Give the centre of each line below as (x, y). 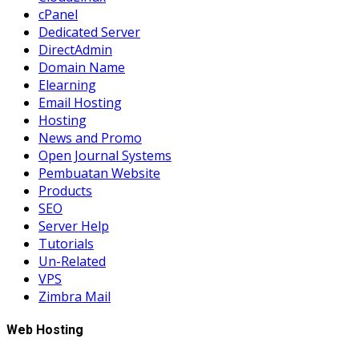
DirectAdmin (75, 50)
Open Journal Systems (105, 155)
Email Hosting (80, 103)
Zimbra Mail (75, 296)
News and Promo (90, 138)
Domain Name (82, 67)
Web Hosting (45, 330)
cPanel (58, 14)
